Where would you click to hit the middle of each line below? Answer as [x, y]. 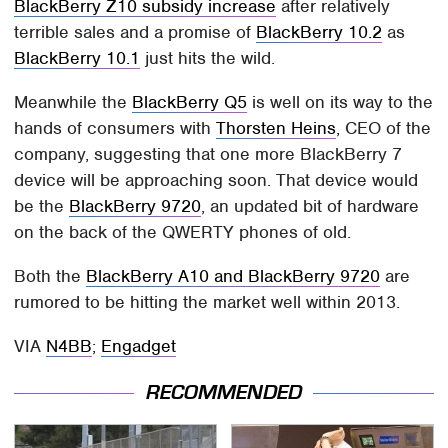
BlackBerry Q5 [190, 101]
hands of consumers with [115, 127]
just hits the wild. [208, 57]
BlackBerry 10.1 [77, 57]
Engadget [139, 345]
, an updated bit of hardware [310, 205]
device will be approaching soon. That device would [216, 179]
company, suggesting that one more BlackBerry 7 [208, 153]
